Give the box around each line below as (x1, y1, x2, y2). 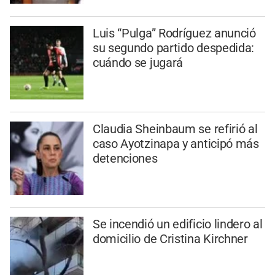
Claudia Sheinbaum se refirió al (92, 121, 258, 136)
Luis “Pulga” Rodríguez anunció (92, 25, 256, 41)
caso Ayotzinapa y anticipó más (92, 136, 259, 151)
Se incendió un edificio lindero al (92, 217, 263, 232)
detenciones (92, 150, 158, 166)
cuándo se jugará (92, 55, 184, 70)
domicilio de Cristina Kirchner (92, 231, 248, 247)
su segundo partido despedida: (92, 40, 255, 55)
